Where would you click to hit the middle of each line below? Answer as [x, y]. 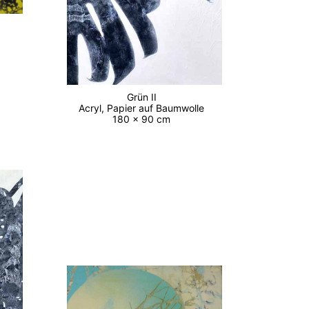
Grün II [144, 97]
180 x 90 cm [144, 119]
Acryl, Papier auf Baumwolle [144, 108]
